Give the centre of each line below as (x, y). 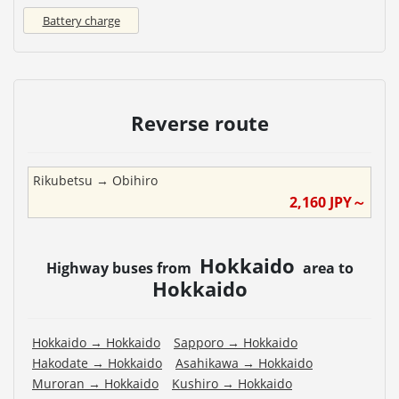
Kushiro (195, 383)
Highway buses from (120, 268)
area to (326, 268)
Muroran (58, 383)
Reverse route (199, 122)
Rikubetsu (63, 180)
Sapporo (199, 342)
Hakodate (60, 362)
